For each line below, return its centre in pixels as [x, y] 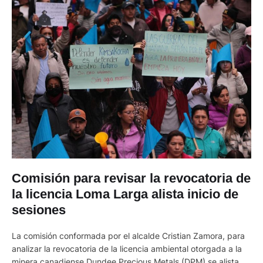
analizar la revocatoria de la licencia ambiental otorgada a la [127, 248]
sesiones [39, 210]
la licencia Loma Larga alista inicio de [125, 194]
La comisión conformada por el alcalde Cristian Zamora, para [128, 235]
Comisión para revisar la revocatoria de [131, 178]
